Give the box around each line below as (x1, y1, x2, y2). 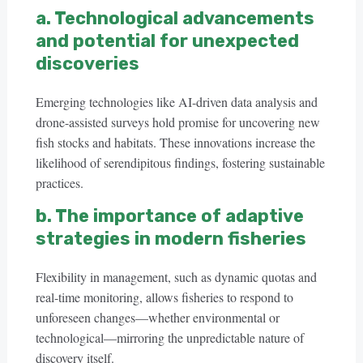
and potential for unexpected (35, 30, 299, 52)
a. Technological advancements (35, 7, 314, 29)
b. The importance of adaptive (35, 205, 304, 227)
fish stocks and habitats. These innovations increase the (35, 134, 315, 151)
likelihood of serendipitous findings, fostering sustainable (35, 154, 325, 171)
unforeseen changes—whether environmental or (35, 309, 280, 326)
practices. (35, 174, 83, 191)
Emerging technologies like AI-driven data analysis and (35, 93, 318, 110)
